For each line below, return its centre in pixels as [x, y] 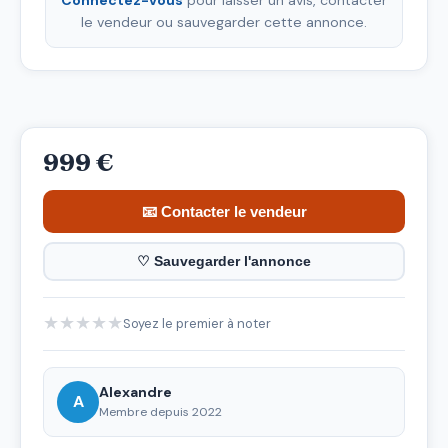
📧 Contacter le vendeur [224, 211]
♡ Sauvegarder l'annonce [224, 261]
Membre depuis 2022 [160, 412]
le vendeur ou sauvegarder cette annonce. [224, 21]
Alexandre [135, 392]
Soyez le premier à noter [197, 323]
